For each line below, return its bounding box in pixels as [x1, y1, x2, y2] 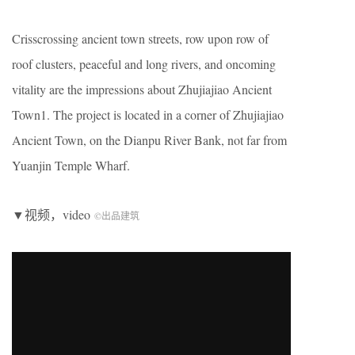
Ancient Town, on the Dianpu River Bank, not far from [12, 132, 287, 148]
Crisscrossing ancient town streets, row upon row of [12, 30, 269, 47]
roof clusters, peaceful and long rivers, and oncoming [12, 55, 276, 72]
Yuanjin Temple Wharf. [12, 157, 130, 174]
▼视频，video [12, 206, 94, 223]
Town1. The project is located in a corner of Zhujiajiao [12, 106, 284, 123]
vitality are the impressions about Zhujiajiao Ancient [12, 81, 272, 97]
